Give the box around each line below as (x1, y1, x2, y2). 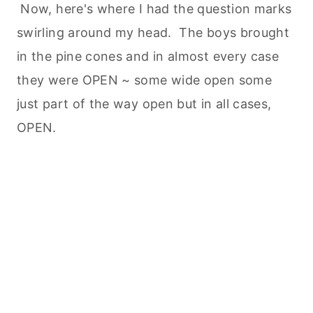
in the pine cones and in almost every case (17, 48, 279, 64)
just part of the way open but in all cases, (17, 96, 272, 111)
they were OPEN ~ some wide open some (17, 72, 272, 87)
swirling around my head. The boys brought (17, 24, 290, 40)
